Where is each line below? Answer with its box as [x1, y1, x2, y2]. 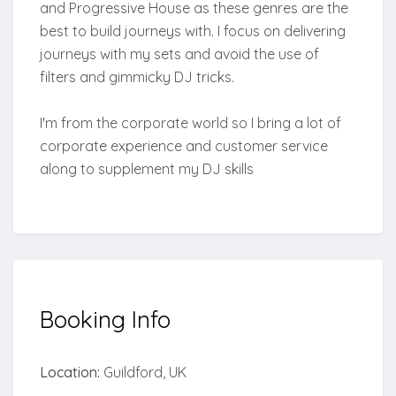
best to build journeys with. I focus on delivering [40, 22, 346, 41]
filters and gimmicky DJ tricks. [40, 68, 234, 87]
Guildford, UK [100, 363, 187, 382]
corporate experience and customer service [40, 137, 328, 156]
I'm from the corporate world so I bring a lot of [40, 114, 341, 133]
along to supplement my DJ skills [40, 160, 254, 179]
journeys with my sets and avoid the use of [40, 45, 319, 64]
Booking [40, 305, 132, 335]
